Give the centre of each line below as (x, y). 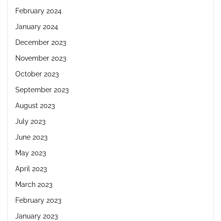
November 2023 (41, 58)
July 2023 (30, 121)
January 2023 (37, 216)
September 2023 (42, 90)
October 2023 (37, 74)
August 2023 (35, 105)
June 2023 (31, 137)
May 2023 (31, 153)
